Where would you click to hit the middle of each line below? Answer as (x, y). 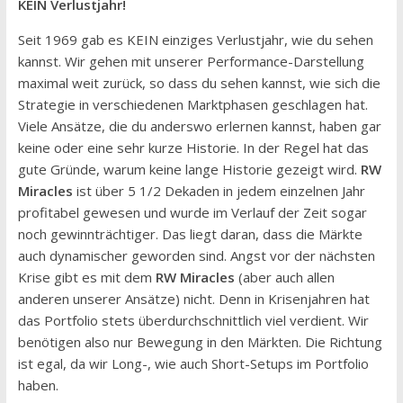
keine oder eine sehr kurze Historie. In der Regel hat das (193, 147)
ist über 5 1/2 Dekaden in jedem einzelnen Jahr (219, 190)
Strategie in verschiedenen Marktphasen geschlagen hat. (193, 104)
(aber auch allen (284, 277)
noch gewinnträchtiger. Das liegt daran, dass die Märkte (190, 233)
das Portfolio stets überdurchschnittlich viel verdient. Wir (193, 320)
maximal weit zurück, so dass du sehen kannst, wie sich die (199, 82)
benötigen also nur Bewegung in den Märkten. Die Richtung (200, 341)
